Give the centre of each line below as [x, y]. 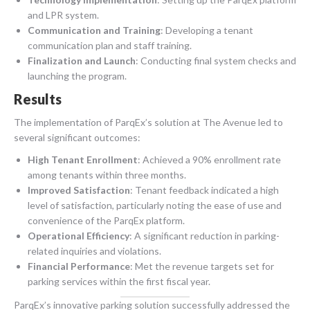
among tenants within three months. [107, 174]
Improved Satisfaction [79, 190]
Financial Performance [79, 266]
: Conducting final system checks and [216, 60]
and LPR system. [63, 15]
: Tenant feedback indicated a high [204, 190]
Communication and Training [94, 30]
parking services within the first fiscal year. [119, 281]
